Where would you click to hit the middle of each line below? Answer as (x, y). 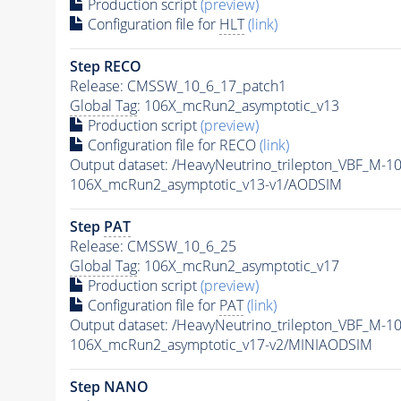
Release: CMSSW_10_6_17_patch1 (178, 86)
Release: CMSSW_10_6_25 (153, 247)
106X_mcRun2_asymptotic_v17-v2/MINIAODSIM (221, 345)
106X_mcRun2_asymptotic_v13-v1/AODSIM (205, 185)
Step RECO (105, 67)
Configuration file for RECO (171, 145)
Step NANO (109, 387)
